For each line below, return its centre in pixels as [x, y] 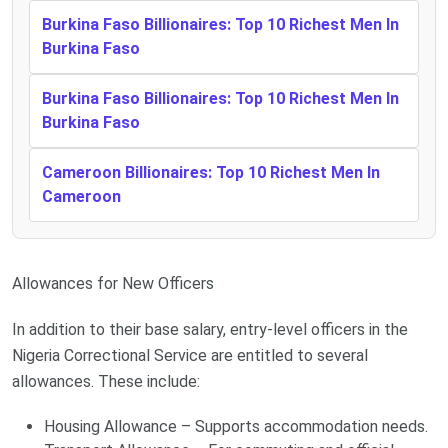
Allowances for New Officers [113, 283]
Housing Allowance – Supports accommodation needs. [236, 426]
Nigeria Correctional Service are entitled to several [190, 355]
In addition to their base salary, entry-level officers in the [210, 329]
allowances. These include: [106, 381]
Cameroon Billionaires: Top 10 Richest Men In [211, 172]
